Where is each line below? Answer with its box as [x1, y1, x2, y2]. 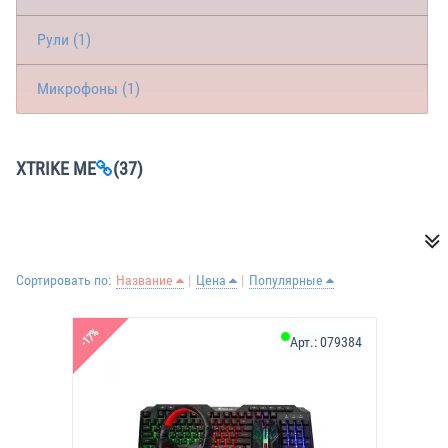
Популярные [249, 272, 326, 288]
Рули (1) [37, 30, 91, 49]
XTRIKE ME [16, 158, 96, 179]
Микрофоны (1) [37, 79, 140, 98]
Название [116, 272, 176, 288]
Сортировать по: [16, 272, 111, 288]
